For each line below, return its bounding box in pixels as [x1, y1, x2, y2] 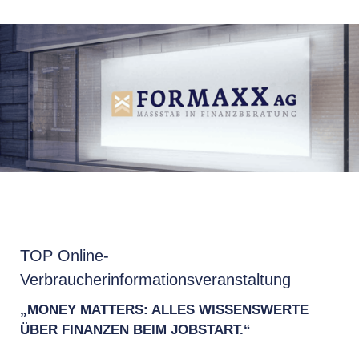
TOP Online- [20, 247, 109, 264]
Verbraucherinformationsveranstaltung [20, 271, 291, 288]
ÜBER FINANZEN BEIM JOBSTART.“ [20, 322, 251, 337]
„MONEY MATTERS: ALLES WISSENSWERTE [20, 302, 309, 317]
